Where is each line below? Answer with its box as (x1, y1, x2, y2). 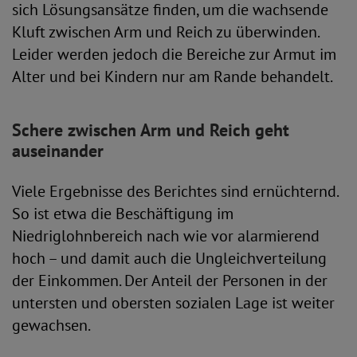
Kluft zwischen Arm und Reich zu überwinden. (12, 22, 319, 42)
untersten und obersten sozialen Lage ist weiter (12, 292, 335, 313)
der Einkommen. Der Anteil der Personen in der (12, 270, 328, 291)
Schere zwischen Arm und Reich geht (12, 119, 289, 141)
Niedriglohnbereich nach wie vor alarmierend (12, 226, 320, 246)
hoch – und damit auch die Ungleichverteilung (12, 248, 327, 269)
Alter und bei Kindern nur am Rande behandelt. (12, 66, 333, 87)
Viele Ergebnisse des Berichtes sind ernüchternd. (12, 181, 338, 202)
